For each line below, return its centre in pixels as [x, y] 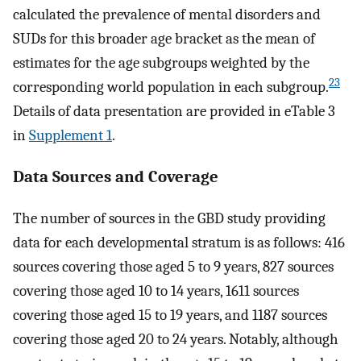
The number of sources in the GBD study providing [169, 218]
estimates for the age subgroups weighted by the [161, 63]
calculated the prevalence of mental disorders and [167, 15]
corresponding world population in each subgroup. [171, 87]
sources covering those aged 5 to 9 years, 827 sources [173, 266]
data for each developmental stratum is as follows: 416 [179, 242]
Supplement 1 [71, 136]
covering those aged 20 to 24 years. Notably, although [176, 339]
